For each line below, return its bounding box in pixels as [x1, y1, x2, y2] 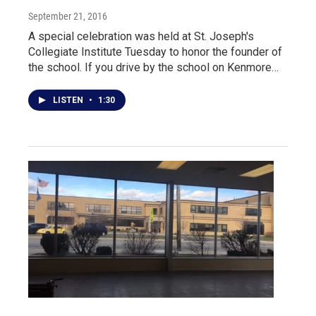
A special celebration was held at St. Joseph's [28, 29, 254, 43]
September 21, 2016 [28, 10, 107, 22]
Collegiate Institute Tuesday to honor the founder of [28, 44, 282, 59]
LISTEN [53, 95, 85, 105]
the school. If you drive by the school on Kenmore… [28, 60, 279, 74]
